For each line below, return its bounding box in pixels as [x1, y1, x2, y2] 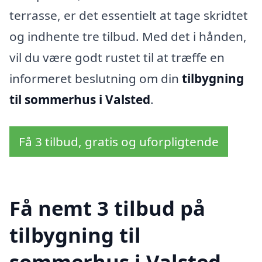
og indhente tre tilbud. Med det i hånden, [9, 28, 247, 45]
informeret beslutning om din [9, 70, 182, 87]
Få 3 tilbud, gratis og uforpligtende [19, 133, 219, 150]
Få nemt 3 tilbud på [9, 194, 205, 222]
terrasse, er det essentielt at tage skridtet [9, 7, 248, 24]
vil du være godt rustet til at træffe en [9, 49, 225, 66]
